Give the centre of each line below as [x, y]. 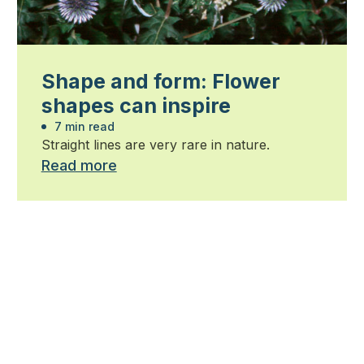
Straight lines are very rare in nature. [155, 145]
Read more [79, 166]
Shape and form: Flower [160, 82]
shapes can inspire [136, 106]
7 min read [82, 127]
